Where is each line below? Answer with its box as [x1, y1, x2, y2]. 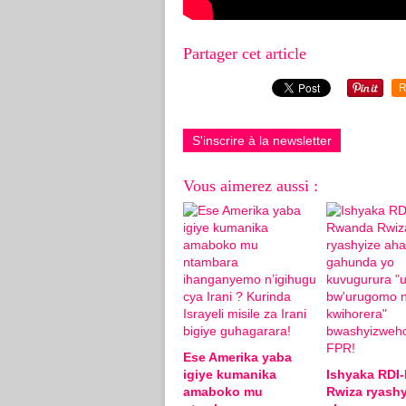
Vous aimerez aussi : [183, 176, 318, 195]
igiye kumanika [183, 366, 276, 382]
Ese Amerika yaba [183, 349, 292, 364]
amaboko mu [183, 383, 263, 399]
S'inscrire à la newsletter [192, 132, 332, 148]
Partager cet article [183, 43, 306, 63]
